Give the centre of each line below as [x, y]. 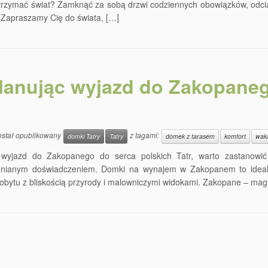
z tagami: [144, 135]
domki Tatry [84, 136]
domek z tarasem [190, 136]
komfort [235, 136]
